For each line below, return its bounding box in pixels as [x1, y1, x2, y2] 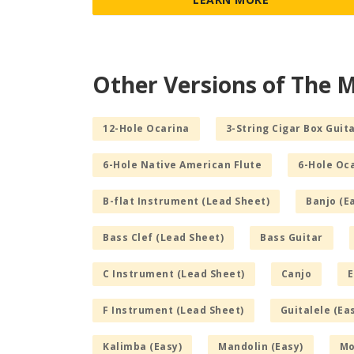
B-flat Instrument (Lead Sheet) [103, 194, 269, 208]
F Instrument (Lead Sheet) [103, 303, 244, 317]
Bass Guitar [260, 230, 323, 244]
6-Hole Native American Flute [103, 157, 262, 171]
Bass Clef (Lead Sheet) [103, 230, 224, 244]
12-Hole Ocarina [103, 121, 190, 135]
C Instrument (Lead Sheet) [103, 266, 245, 281]
